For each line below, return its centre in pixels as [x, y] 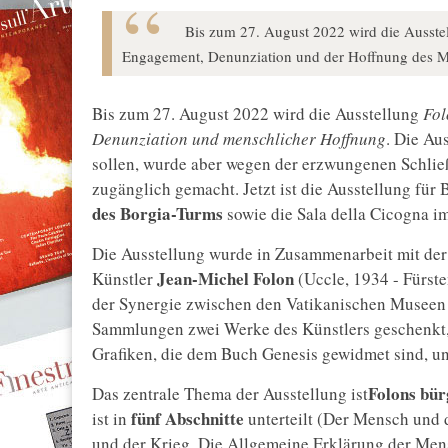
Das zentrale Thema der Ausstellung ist [230, 394]
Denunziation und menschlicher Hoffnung [239, 139]
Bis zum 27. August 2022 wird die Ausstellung [257, 114]
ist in [111, 419]
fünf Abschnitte [187, 419]
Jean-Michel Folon [223, 279]
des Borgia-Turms [157, 214]
